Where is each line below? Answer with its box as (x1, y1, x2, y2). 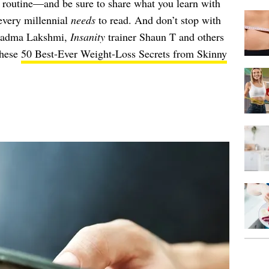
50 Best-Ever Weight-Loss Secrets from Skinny (20, 46, 227, 61)
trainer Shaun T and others (104, 29, 224, 44)
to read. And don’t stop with (95, 13, 221, 28)
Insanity (70, 29, 105, 44)
